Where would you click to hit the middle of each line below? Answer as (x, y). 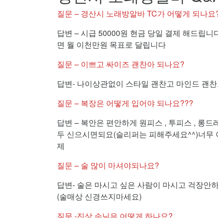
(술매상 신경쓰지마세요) (99, 196)
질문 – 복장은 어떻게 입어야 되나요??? (125, 103)
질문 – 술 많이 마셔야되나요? (108, 165)
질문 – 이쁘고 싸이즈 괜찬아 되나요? (121, 64)
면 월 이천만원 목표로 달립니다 (111, 45)
